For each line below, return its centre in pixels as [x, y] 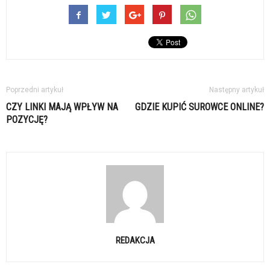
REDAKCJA [135, 241]
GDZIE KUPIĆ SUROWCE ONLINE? [199, 107]
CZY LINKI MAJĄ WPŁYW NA [62, 107]
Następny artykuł [237, 90]
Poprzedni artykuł [35, 90]
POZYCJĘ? [27, 120]
